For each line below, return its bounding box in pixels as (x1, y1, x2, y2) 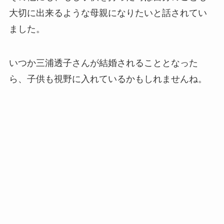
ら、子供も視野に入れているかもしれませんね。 (8, 74, 207, 84)
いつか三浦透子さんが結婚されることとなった (8, 58, 198, 68)
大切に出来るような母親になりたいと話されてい (8, 8, 207, 18)
